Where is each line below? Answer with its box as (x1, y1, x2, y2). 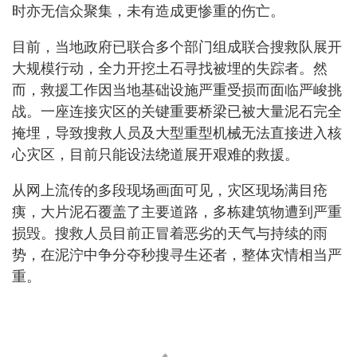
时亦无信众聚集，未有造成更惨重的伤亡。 (12, 3, 284, 20)
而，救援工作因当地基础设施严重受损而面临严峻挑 (12, 82, 342, 99)
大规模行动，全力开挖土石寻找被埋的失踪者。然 (12, 61, 328, 77)
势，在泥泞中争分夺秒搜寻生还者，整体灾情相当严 (12, 247, 342, 264)
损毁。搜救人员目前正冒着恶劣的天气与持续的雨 (12, 226, 328, 242)
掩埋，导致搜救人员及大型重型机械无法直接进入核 (12, 125, 342, 142)
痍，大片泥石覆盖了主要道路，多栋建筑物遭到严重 (12, 204, 342, 221)
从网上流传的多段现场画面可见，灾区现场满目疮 (12, 182, 328, 199)
